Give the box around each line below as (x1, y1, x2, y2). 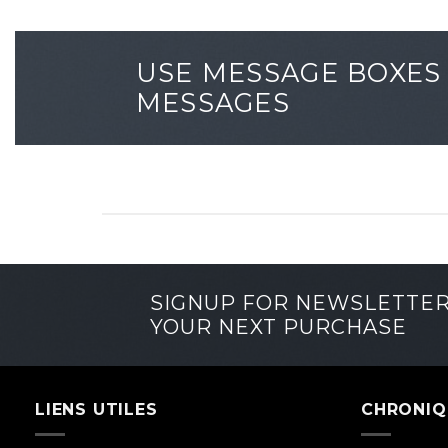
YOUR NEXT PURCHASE (149, 315, 407, 339)
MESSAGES (135, 87, 290, 118)
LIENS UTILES (35, 400, 158, 419)
